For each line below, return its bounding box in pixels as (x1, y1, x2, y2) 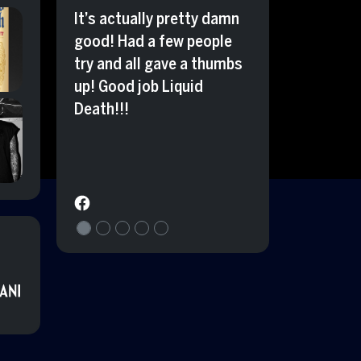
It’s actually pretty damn (74, 9, 239, 28)
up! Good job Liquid (74, 77, 203, 96)
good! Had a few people (74, 31, 232, 51)
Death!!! (74, 99, 129, 118)
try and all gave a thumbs (74, 54, 243, 73)
